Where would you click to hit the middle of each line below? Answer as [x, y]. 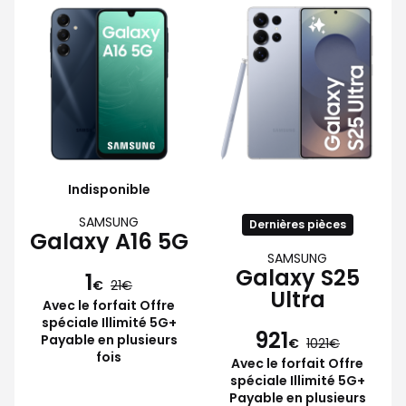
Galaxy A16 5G [109, 241]
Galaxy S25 [297, 277]
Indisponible [109, 189]
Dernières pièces [297, 224]
